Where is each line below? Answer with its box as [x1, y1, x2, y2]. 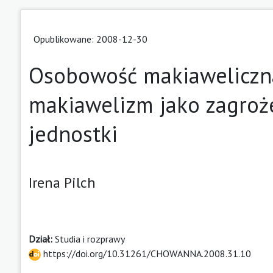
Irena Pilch [29, 172, 96, 192]
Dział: [29, 232, 55, 245]
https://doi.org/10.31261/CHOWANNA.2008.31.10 [41, 247, 251, 260]
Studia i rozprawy [55, 232, 125, 245]
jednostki [29, 119, 118, 148]
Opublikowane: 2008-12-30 [34, 32, 147, 45]
